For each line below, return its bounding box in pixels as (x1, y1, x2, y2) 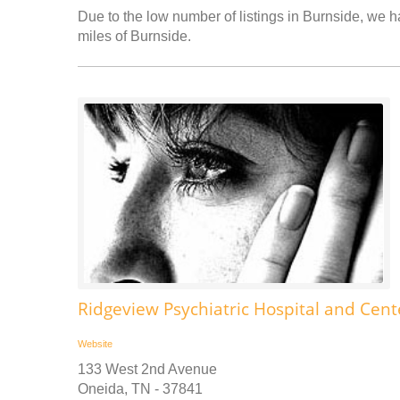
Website (78, 338, 112, 349)
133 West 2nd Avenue (78, 362, 217, 377)
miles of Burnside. (78, 29, 191, 44)
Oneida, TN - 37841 (78, 381, 203, 396)
